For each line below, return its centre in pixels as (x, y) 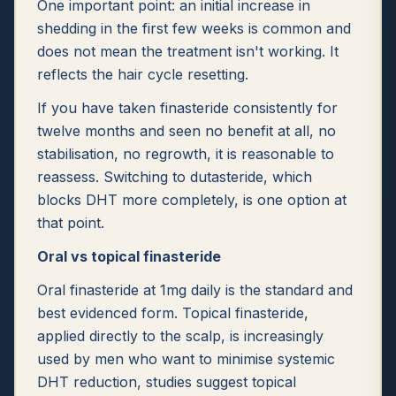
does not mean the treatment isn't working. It (188, 51)
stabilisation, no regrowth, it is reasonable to (186, 154)
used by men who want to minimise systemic (186, 359)
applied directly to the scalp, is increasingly (180, 336)
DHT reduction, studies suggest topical (167, 382)
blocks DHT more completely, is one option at (192, 200)
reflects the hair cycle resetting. (143, 74)
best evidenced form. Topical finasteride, (173, 313)
